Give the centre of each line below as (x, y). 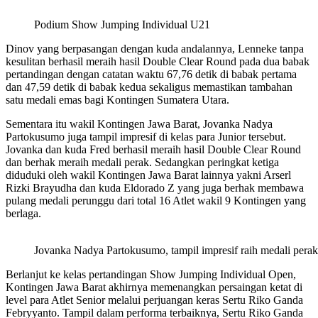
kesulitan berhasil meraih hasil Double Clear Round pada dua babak (158, 62)
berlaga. (23, 214)
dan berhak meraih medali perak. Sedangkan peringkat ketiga (142, 163)
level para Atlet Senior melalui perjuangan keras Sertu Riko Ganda (154, 300)
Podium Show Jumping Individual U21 (122, 25)
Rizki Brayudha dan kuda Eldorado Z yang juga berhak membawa (155, 188)
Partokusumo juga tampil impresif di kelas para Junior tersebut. (146, 137)
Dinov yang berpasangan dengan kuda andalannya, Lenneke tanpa (155, 49)
